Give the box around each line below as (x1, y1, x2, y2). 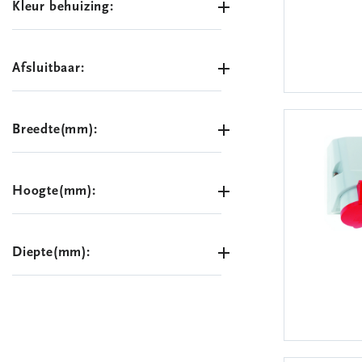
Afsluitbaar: (12, 61, 85, 75)
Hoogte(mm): (12, 184, 96, 198)
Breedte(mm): (12, 123, 98, 137)
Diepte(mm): (12, 246, 90, 259)
